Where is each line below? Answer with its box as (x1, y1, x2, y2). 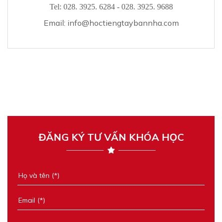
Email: (43, 18, 67, 28)
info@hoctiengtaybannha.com (67, 18, 179, 28)
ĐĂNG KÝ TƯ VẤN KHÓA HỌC (38, 131, 184, 143)
